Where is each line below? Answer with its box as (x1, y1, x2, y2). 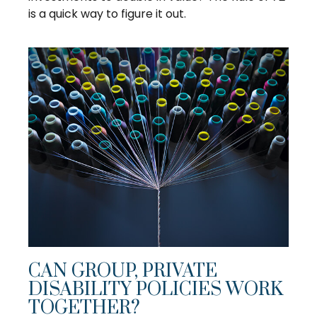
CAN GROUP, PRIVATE (28, 260, 217, 284)
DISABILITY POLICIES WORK (28, 278, 283, 302)
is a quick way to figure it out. (28, 6, 186, 23)
